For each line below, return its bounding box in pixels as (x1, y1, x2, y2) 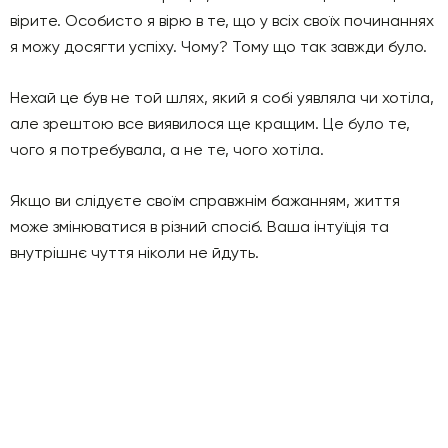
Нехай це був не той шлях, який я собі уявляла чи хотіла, (10, 87, 434, 107)
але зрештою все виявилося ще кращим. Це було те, (10, 113, 410, 133)
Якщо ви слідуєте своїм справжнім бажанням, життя (10, 190, 400, 210)
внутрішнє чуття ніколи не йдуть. (10, 242, 259, 262)
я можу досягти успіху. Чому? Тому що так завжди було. (10, 36, 427, 56)
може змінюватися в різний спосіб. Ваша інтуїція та (10, 216, 389, 236)
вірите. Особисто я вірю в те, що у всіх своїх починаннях (10, 10, 434, 30)
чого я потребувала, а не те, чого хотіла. (10, 139, 324, 159)
